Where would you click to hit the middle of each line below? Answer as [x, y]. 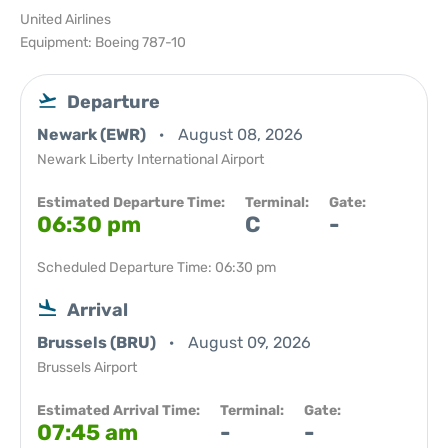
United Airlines [65, 19]
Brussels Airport [87, 367]
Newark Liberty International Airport [150, 159]
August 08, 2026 [240, 134]
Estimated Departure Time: [131, 202]
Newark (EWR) [93, 134]
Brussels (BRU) [98, 342]
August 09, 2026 [249, 342]
